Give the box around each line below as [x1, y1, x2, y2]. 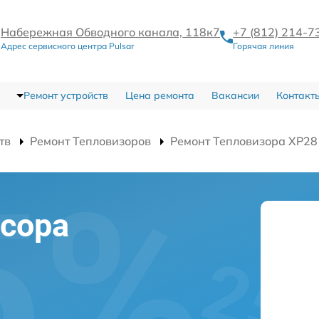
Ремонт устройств [23, 88, 108, 102]
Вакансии [211, 88, 259, 102]
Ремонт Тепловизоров [30, 133, 151, 148]
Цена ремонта [125, 88, 194, 102]
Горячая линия [233, 40, 294, 51]
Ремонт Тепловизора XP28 [170, 133, 318, 148]
